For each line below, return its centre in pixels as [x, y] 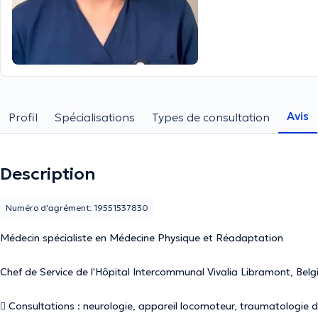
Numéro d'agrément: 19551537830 [77, 208]
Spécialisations [95, 117]
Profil [23, 117]
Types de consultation [211, 117]
